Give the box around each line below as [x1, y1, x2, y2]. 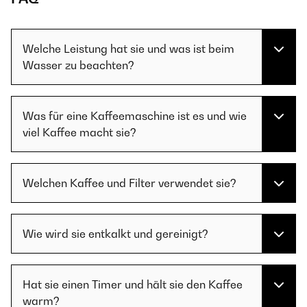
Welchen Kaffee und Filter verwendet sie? [23, 176, 236, 190]
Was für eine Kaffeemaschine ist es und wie [23, 109, 247, 123]
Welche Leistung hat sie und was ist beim [23, 42, 234, 56]
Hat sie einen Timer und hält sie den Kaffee [23, 278, 243, 291]
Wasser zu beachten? [23, 58, 134, 72]
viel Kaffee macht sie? [23, 125, 136, 139]
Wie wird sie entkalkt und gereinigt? [23, 227, 208, 241]
